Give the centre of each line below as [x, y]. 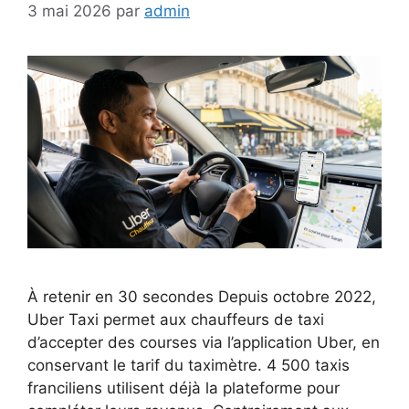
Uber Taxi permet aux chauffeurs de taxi [176, 320]
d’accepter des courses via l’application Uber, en [204, 343]
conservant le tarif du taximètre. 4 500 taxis [189, 366]
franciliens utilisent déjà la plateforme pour [184, 388]
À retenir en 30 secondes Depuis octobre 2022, [202, 297]
